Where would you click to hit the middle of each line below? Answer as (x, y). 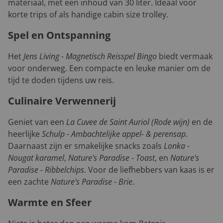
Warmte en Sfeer (50, 203)
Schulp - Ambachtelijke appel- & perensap (114, 134)
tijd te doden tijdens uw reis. (61, 80)
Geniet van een (37, 122)
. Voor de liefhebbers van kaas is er (149, 170)
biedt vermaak (185, 56)
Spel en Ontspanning (59, 35)
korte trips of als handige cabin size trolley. (88, 15)
